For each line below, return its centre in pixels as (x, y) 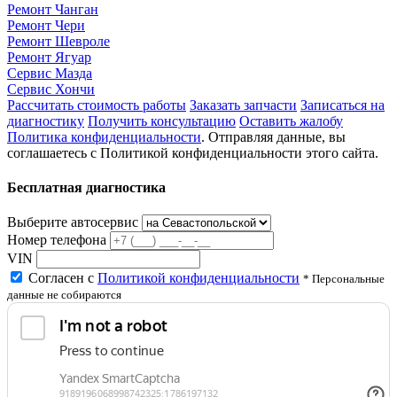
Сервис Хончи (51, 89)
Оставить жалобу (291, 121)
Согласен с (63, 278)
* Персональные (344, 279)
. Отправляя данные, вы (273, 136)
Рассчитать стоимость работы (97, 105)
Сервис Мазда (50, 73)
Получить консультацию (162, 121)
